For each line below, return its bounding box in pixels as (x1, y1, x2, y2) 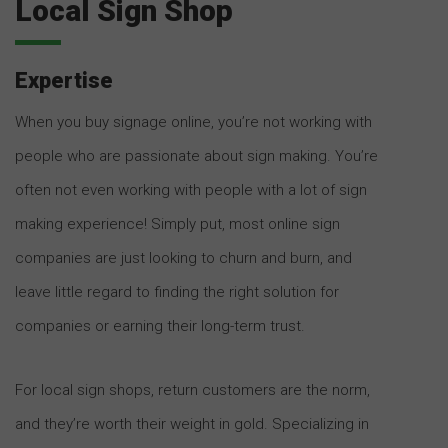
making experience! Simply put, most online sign (15, 214, 340, 233)
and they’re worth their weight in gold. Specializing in (15, 414, 369, 433)
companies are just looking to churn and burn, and (15, 248, 352, 267)
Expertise (15, 67, 113, 93)
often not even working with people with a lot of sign (15, 180, 367, 199)
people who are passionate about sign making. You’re (15, 146, 378, 165)
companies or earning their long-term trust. (15, 316, 305, 335)
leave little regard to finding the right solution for (15, 282, 339, 301)
